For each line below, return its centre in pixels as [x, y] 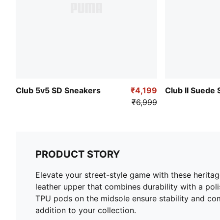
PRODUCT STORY [78, 154]
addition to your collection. [86, 210]
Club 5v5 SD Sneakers [58, 90]
